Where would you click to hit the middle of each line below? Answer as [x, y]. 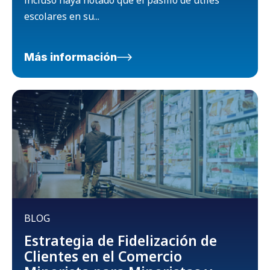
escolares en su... [62, 16]
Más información [71, 57]
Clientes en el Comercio [103, 256]
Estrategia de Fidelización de [121, 240]
